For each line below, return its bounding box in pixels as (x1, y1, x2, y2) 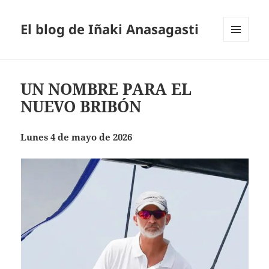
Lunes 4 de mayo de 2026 (20, 131, 133, 144)
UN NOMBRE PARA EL (20, 78, 192, 100)
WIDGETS (223, 62, 258, 73)
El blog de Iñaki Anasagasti (20, 20, 199, 38)
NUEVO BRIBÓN (20, 95, 142, 118)
